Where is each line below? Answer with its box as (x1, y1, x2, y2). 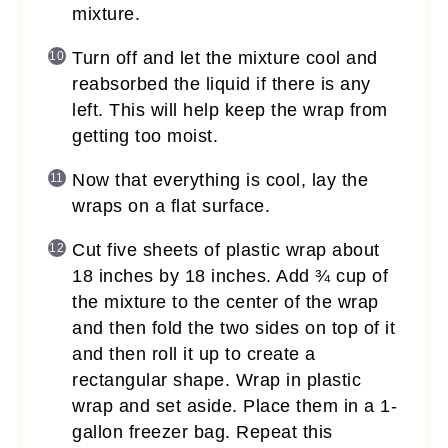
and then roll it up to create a (72, 343, 316, 364)
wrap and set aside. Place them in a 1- (72, 395, 398, 416)
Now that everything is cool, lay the (72, 169, 369, 190)
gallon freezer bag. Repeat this (72, 421, 333, 442)
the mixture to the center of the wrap (72, 291, 379, 312)
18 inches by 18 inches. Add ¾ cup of (72, 265, 389, 286)
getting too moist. (72, 125, 219, 146)
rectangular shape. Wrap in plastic (72, 369, 362, 390)
